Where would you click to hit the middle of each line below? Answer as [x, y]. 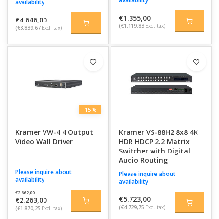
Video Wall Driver [44, 142]
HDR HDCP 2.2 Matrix [154, 142]
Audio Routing [143, 160]
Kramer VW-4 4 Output [54, 132]
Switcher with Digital [154, 151]
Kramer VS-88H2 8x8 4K [158, 132]
